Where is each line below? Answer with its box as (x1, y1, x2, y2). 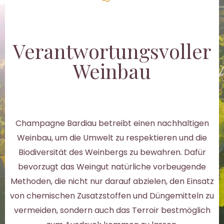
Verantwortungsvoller (13, 37, 211, 64)
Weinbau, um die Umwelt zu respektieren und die (17, 131, 207, 143)
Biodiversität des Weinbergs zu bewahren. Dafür (18, 146, 206, 158)
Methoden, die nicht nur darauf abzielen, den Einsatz (10, 175, 214, 187)
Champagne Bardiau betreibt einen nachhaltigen (15, 117, 209, 129)
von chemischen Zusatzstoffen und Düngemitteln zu (10, 189, 214, 201)
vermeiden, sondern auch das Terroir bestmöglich (13, 204, 210, 216)
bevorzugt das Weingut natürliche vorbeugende (18, 160, 206, 172)
